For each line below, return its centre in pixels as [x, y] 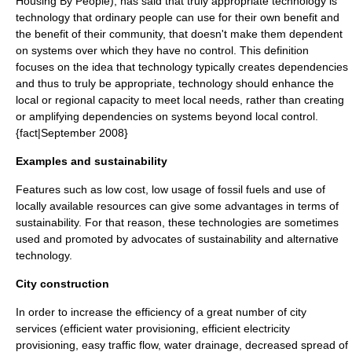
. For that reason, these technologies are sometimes [209, 222]
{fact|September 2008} [72, 133]
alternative [313, 239]
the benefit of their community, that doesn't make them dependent [179, 34]
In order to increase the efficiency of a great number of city [161, 312]
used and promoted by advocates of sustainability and [151, 239]
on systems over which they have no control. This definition [162, 50]
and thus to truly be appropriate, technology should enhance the [175, 83]
